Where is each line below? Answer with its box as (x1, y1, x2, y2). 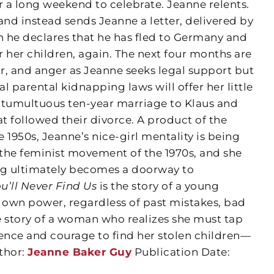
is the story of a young (97, 180, 220, 192)
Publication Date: (131, 246, 231, 258)
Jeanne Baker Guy (28, 246, 132, 258)
